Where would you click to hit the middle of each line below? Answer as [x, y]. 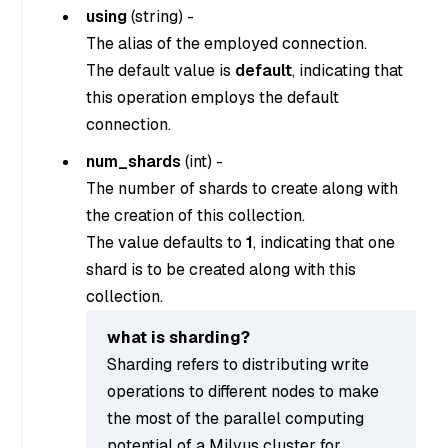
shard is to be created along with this [221, 269]
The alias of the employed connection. [226, 43]
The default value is [160, 70]
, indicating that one [324, 242]
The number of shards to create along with [242, 188]
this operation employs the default [212, 97]
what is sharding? [178, 337]
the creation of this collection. [195, 215]
